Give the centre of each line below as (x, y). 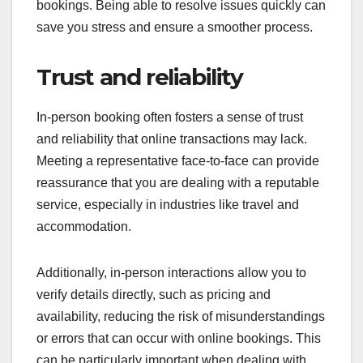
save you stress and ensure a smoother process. (175, 27)
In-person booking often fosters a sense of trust (170, 117)
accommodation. (84, 226)
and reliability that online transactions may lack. (172, 139)
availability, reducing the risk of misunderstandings (181, 316)
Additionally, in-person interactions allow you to (171, 272)
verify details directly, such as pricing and (154, 294)
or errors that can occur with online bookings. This (179, 338)
